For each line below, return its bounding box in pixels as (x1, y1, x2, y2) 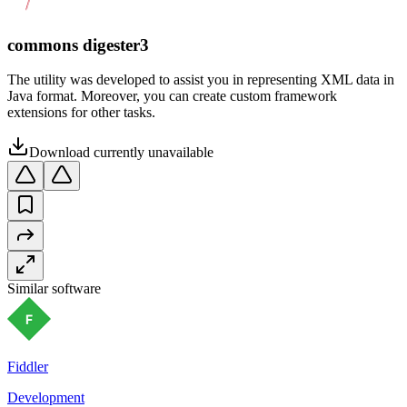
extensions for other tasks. (7, 104, 155, 121)
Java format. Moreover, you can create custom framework (7, 88, 337, 104)
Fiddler (7, 359, 48, 375)
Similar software (7, 281, 101, 297)
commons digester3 (7, 35, 149, 55)
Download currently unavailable (29, 144, 213, 161)
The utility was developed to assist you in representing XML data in (7, 72, 394, 88)
